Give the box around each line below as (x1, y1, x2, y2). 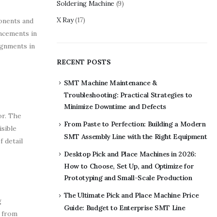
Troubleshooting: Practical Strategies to (64, 91, 192, 100)
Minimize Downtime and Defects (64, 102, 166, 111)
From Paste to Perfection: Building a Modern (63, 120, 206, 129)
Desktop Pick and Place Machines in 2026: (63, 149, 196, 158)
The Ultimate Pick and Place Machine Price (63, 191, 199, 200)
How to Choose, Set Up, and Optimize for (64, 162, 194, 171)
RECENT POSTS (57, 57, 111, 66)
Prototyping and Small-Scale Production (64, 173, 192, 183)
